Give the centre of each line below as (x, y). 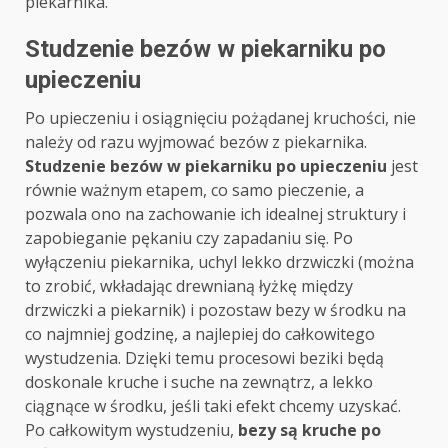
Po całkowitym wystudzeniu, (131, 430)
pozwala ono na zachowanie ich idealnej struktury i (215, 214)
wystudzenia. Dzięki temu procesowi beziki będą (204, 358)
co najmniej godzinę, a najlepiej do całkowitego (200, 334)
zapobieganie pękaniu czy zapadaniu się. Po (189, 238)
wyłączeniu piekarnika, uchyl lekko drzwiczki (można (219, 262)
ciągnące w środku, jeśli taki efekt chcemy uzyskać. (213, 406)
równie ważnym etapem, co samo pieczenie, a (194, 190)
